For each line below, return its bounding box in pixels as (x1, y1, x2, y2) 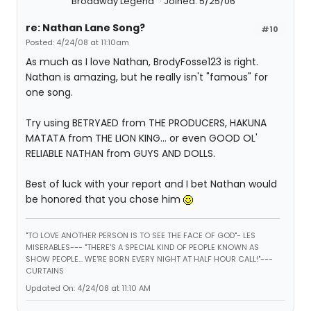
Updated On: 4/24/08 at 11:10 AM (26, 283, 151, 294)
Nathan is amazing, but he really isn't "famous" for (26, 70, 268, 85)
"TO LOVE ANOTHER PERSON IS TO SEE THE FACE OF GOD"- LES (26, 230, 255, 242)
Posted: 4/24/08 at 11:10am (26, 37, 129, 49)
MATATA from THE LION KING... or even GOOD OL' (26, 131, 258, 146)
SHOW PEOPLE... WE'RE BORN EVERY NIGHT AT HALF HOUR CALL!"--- (26, 253, 273, 265)
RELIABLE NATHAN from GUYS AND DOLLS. (26, 146, 215, 161)
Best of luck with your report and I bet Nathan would (26, 177, 277, 192)
